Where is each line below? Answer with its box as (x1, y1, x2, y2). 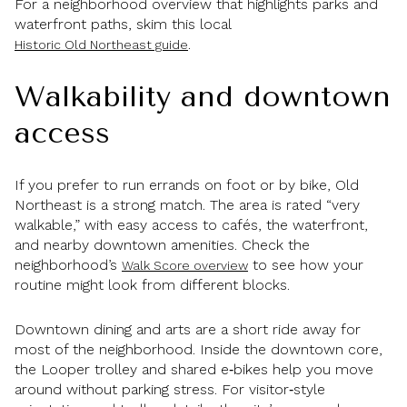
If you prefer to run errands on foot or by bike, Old (15, 176, 359, 194)
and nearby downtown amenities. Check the (15, 236, 310, 254)
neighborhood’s (15, 256, 122, 274)
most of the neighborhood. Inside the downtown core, (15, 341, 382, 359)
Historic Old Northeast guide (15, 37, 188, 53)
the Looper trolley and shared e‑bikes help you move (15, 361, 373, 379)
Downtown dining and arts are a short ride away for (15, 321, 361, 339)
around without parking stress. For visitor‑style (15, 381, 325, 399)
